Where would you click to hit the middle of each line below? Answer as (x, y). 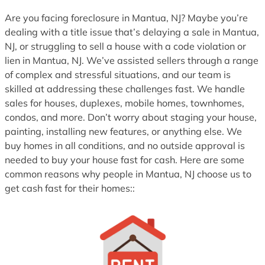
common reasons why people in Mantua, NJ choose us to (128, 174)
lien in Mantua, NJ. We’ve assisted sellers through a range (132, 60)
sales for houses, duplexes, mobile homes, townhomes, (125, 103)
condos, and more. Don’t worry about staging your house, (131, 117)
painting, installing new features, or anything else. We (123, 131)
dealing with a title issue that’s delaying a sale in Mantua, (132, 32)
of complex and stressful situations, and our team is (118, 74)
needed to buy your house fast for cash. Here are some (125, 159)
